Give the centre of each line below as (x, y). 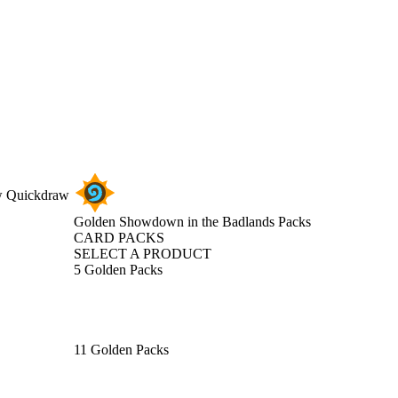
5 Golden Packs (118, 270)
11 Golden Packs (121, 350)
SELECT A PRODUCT (143, 254)
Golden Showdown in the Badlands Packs (192, 222)
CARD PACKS (119, 238)
